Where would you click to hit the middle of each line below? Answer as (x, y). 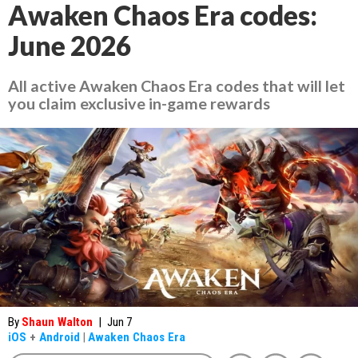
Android (60, 337)
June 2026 (70, 46)
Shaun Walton (57, 322)
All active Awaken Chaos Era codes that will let (177, 86)
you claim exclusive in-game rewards (139, 103)
